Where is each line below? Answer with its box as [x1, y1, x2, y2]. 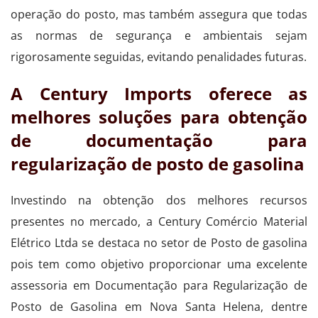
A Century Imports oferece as [11, 81, 307, 105]
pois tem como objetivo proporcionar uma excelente [11, 256, 307, 272]
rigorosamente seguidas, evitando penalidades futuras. [11, 48, 307, 65]
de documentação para [11, 128, 307, 152]
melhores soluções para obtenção [11, 104, 307, 128]
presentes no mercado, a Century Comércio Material [11, 213, 307, 229]
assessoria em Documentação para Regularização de [11, 277, 307, 293]
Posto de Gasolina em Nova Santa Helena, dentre [11, 298, 307, 314]
